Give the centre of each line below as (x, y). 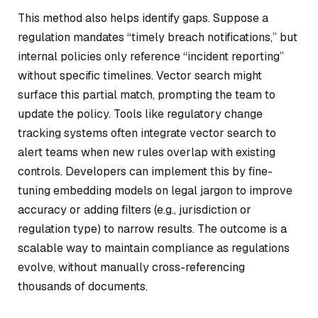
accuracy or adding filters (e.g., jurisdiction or (135, 209)
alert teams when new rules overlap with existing (147, 152)
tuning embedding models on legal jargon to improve (155, 190)
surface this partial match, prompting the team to (147, 94)
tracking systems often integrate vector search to (147, 133)
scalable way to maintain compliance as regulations (154, 248)
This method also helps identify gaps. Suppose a (143, 18)
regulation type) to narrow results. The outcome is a (152, 229)
